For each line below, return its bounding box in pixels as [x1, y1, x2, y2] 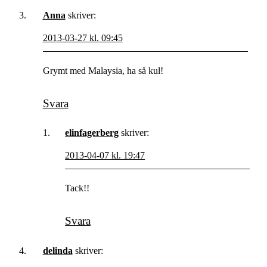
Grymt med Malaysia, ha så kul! [42, 66, 163, 76]
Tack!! [65, 183, 90, 194]
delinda [42, 245, 73, 256]
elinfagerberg [65, 128, 119, 138]
